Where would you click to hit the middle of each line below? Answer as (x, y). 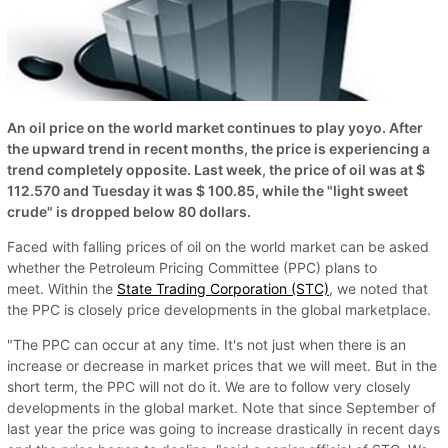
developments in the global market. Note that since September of (221, 407)
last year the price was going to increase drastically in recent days (223, 428)
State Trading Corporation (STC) (223, 288)
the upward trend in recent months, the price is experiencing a (218, 148)
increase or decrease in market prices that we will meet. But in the (222, 365)
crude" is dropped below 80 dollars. (129, 211)
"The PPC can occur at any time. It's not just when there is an (206, 344)
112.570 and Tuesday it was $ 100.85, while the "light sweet (207, 190)
